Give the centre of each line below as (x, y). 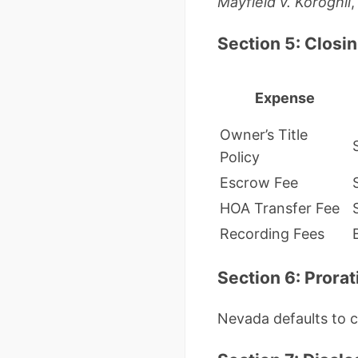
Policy (240, 157)
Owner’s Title (264, 134)
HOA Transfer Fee (280, 208)
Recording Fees (272, 233)
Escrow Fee (259, 182)
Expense (284, 97)
